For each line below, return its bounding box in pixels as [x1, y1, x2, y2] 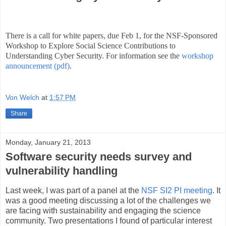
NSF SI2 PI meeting [141, 186, 212, 195]
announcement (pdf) [6, 61, 70, 70]
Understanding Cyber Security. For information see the [6, 51, 182, 60]
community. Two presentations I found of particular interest [6, 216, 212, 225]
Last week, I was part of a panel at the [6, 186, 141, 195]
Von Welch [6, 93, 39, 102]
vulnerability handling [6, 164, 118, 178]
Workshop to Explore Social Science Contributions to [6, 41, 176, 50]
